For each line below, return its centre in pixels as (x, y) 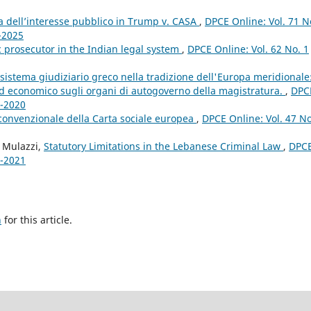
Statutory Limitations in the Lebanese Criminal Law (163, 146)
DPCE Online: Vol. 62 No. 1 (248, 49)
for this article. (37, 219)
